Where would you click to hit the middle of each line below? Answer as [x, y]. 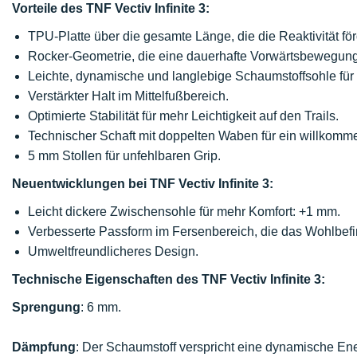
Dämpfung [44, 347]
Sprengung [46, 307]
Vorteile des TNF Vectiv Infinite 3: [111, 8]
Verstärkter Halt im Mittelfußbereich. [128, 96]
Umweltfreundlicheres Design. [113, 251]
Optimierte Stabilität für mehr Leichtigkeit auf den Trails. [183, 116]
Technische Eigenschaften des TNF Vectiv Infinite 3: [169, 279]
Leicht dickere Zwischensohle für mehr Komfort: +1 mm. [184, 212]
